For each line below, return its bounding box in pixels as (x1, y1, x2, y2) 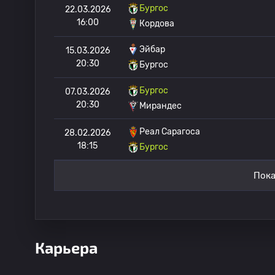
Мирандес (139, 101, 182, 111)
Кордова (139, 18, 174, 29)
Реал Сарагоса (139, 126, 200, 137)
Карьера (35, 238, 98, 257)
